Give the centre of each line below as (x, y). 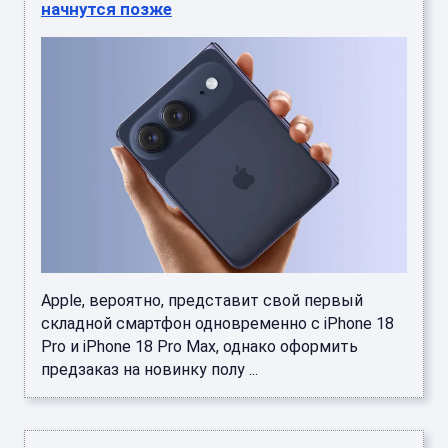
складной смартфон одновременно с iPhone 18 (217, 323)
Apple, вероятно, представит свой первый (202, 300)
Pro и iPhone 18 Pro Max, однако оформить (199, 346)
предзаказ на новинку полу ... (149, 369)
